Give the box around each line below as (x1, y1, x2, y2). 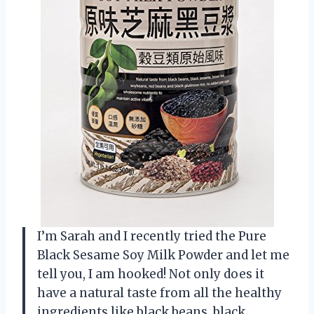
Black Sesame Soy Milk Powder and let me (37, 247, 289, 263)
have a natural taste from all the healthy (37, 285, 282, 301)
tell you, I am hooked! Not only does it (37, 266, 264, 282)
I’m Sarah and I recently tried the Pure (37, 228, 266, 244)
